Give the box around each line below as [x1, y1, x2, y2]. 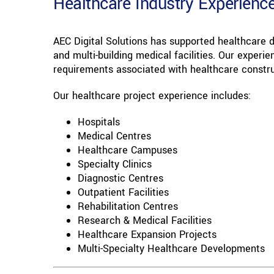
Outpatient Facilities [77, 185, 169, 200]
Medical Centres [77, 129, 151, 144]
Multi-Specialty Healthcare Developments [77, 242, 265, 256]
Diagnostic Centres [77, 171, 163, 186]
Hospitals [77, 115, 120, 130]
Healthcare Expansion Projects [77, 228, 217, 242]
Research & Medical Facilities [77, 213, 212, 228]
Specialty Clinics [77, 157, 152, 172]
